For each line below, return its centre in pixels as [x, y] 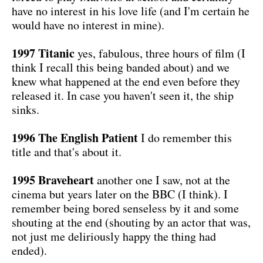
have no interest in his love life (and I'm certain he [131, 11]
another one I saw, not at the [162, 180]
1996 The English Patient [75, 137]
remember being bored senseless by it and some [125, 208]
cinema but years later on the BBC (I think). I [120, 194]
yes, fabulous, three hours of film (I [160, 53]
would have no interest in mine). [88, 25]
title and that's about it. [67, 151]
